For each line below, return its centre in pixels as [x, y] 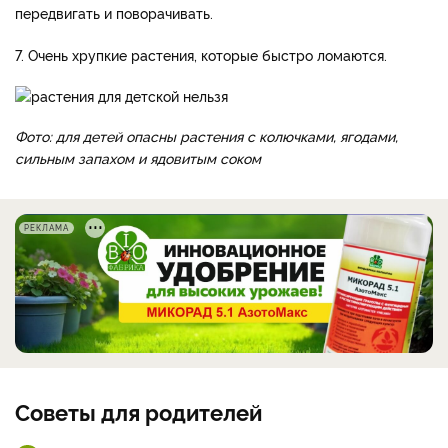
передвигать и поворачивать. [114, 12]
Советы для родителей [138, 410]
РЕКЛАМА [46, 227]
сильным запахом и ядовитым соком [138, 157]
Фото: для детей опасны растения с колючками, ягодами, [206, 135]
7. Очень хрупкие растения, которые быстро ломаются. [201, 54]
